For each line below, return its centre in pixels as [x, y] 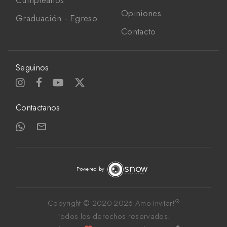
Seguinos [32, 68]
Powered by [91, 169]
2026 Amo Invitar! [144, 203]
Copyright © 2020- [81, 203]
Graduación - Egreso [57, 18]
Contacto [139, 32]
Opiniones [141, 13]
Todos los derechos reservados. [113, 217]
